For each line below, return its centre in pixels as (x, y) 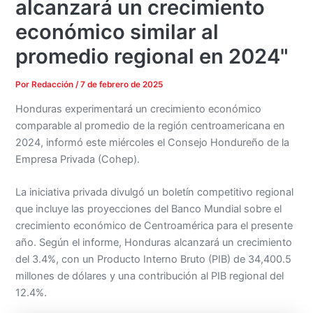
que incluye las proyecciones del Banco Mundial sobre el (149, 209)
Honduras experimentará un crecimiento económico (139, 109)
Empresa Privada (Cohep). (78, 160)
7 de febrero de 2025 (122, 84)
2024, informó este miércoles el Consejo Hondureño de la (153, 143)
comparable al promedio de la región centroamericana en (151, 126)
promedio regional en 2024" (152, 56)
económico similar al (117, 31)
